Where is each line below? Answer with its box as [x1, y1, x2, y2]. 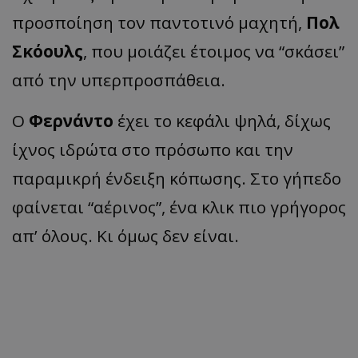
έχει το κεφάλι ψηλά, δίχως [113, 109, 331, 133]
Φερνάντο [29, 109, 113, 133]
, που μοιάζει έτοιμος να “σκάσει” [83, 40, 344, 63]
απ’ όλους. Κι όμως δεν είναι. [12, 225, 239, 248]
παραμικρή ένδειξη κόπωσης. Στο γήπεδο [12, 167, 341, 190]
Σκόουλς [12, 40, 83, 63]
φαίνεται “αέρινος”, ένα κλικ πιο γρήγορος [12, 196, 346, 219]
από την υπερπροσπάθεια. [12, 69, 225, 92]
